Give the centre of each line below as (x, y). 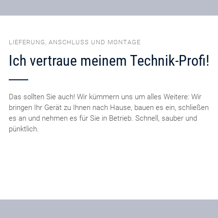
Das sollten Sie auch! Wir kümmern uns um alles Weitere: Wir (105, 97)
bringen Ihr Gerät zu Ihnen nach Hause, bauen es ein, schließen (109, 107)
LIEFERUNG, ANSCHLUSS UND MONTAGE (74, 42)
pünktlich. (24, 129)
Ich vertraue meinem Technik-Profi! (109, 60)
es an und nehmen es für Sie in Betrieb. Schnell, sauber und (103, 118)
